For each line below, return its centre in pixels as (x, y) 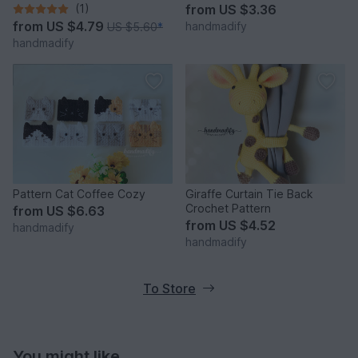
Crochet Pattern (228, 209)
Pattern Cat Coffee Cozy (79, 194)
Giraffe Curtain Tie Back (249, 194)
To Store (169, 289)
